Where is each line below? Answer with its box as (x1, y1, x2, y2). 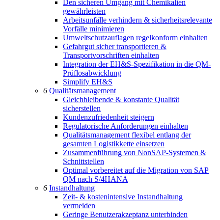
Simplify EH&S (63, 78, 112, 86)
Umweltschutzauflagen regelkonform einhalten (63, 33, 208, 42)
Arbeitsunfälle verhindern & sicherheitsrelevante (63, 16, 212, 24)
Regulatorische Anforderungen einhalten (63, 122, 188, 130)
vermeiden (63, 201, 95, 210)
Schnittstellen (63, 157, 104, 165)
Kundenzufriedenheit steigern (63, 113, 154, 121)
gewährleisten (63, 7, 106, 15)
